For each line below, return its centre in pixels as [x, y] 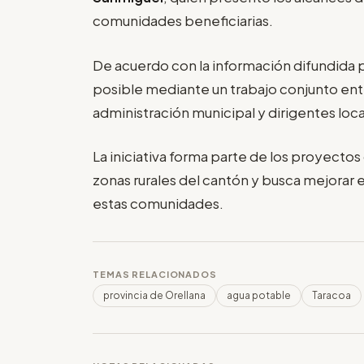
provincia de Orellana [154, 296]
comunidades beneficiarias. [183, 21]
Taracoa [331, 296]
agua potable [259, 296]
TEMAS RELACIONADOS [155, 275]
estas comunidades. [158, 204]
